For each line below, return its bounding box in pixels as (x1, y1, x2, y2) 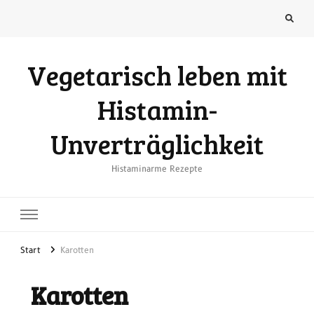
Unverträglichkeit (50, 125, 264, 162)
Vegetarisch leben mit (27, 56, 287, 93)
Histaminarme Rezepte (111, 163, 203, 174)
